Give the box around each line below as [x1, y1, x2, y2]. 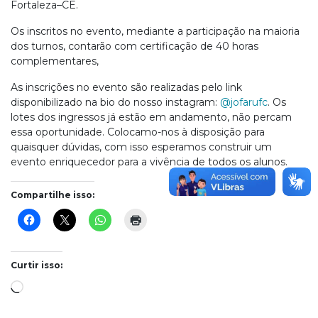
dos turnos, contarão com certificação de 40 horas [11, 40, 258, 53]
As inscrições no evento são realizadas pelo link [11, 81, 242, 94]
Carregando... [23, 279, 87, 292]
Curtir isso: [11, 260, 62, 270]
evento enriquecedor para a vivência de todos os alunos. [11, 155, 287, 168]
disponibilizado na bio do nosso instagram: [11, 96, 220, 109]
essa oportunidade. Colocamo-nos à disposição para [11, 126, 265, 138]
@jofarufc [220, 96, 268, 109]
